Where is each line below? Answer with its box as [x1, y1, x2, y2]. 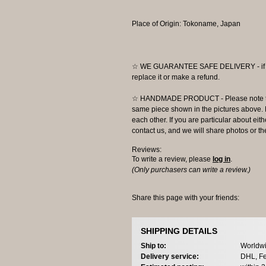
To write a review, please [132, 155, 213, 164]
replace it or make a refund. [132, 73, 220, 82]
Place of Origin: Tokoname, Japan [132, 20, 240, 28]
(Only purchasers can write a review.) [132, 166, 251, 175]
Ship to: [141, 241, 166, 250]
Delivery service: [141, 252, 199, 261]
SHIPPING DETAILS [141, 226, 217, 236]
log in [213, 155, 230, 164]
